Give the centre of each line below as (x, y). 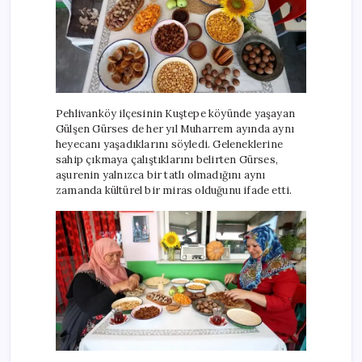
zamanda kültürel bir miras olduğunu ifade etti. (174, 190)
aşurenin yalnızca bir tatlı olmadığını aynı (161, 175)
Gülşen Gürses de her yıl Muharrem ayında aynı (175, 128)
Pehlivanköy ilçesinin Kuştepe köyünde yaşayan (175, 113)
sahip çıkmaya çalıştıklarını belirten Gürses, (167, 159)
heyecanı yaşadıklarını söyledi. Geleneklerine (169, 144)
